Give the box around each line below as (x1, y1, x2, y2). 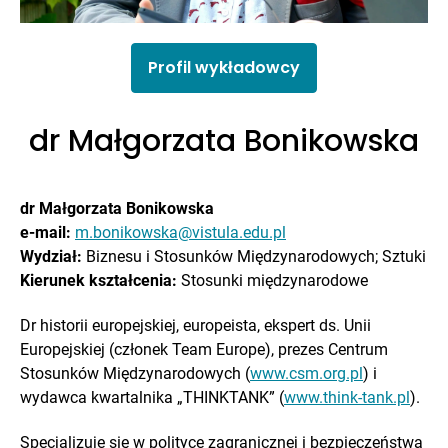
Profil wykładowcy (148, 56, 300, 80)
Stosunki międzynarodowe (177, 271, 368, 291)
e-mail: (20, 223, 71, 243)
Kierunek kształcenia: (20, 271, 177, 291)
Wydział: (20, 247, 82, 267)
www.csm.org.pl (250, 363, 363, 383)
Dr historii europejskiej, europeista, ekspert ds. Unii (20, 315, 371, 335)
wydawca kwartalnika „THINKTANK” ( (20, 387, 284, 407)
